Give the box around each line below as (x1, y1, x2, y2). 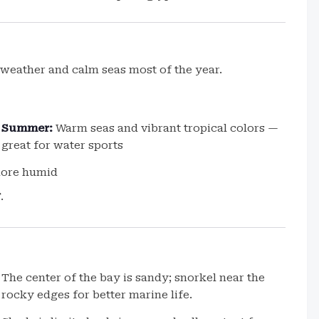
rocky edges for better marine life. (1, 288, 193, 301)
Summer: (1, 122, 53, 135)
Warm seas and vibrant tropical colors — (53, 122, 279, 135)
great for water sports (1, 139, 124, 152)
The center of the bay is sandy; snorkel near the (1, 271, 266, 284)
